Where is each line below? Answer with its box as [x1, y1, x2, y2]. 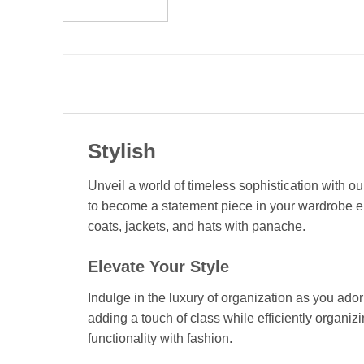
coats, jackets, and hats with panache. [88, 219, 305, 234]
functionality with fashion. [88, 331, 232, 345]
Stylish [88, 140, 156, 163]
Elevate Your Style [88, 258, 229, 275]
